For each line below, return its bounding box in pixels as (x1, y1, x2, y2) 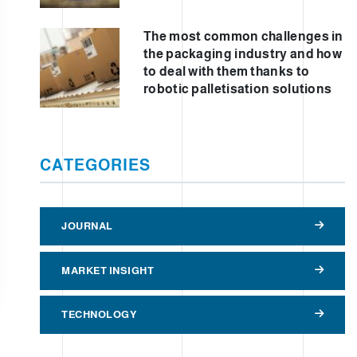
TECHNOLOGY (61, 308, 136, 321)
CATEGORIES (40, 155, 151, 174)
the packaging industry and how (143, 46, 343, 61)
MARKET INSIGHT (61, 264, 154, 277)
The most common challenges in (143, 29, 343, 43)
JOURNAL (61, 219, 113, 232)
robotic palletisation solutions (143, 81, 332, 96)
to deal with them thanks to (143, 64, 310, 78)
